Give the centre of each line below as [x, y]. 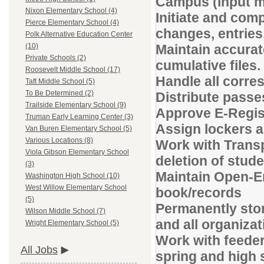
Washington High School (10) [72, 176]
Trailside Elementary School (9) [76, 105]
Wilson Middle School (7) [65, 211]
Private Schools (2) [56, 58]
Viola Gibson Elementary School [77, 152]
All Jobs [39, 250]
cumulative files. [208, 65]
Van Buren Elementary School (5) [79, 129]
